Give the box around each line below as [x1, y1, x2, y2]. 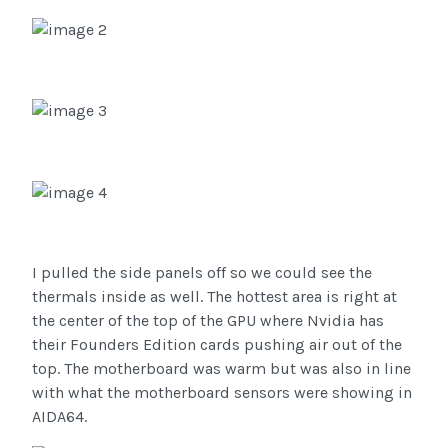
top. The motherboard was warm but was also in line [32, 358, 411, 378]
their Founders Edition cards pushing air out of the [32, 334, 402, 354]
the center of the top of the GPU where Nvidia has [32, 310, 384, 330]
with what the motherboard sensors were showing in [32, 382, 412, 402]
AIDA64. [32, 406, 87, 426]
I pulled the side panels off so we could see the [32, 262, 372, 282]
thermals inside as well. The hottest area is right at [32, 286, 397, 306]
